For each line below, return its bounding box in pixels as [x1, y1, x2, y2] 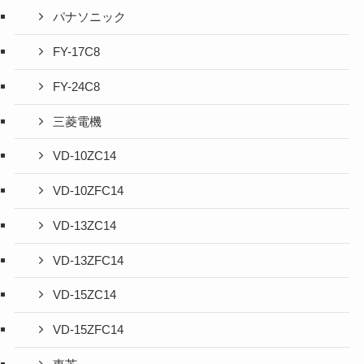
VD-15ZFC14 [53, 323, 124, 337]
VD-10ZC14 [53, 149, 117, 163]
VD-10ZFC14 [53, 184, 124, 198]
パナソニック [53, 11, 127, 24]
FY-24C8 [53, 80, 101, 93]
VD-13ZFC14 [53, 253, 124, 267]
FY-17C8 [53, 45, 101, 59]
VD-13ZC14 [53, 219, 117, 232]
